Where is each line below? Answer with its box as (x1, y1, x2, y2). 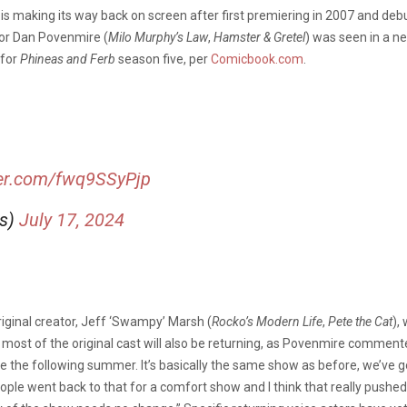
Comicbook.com (211, 51, 303, 66)
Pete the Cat (328, 313, 392, 329)
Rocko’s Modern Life (212, 313, 323, 329)
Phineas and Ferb (20, 51, 115, 66)
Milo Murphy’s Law (108, 29, 208, 45)
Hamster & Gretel (213, 29, 305, 45)
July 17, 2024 (19, 208, 124, 231)
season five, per (115, 51, 211, 66)
